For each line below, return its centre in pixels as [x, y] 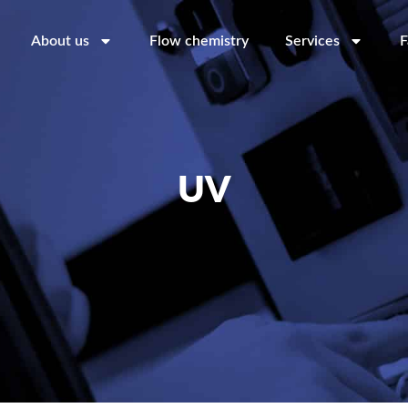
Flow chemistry [199, 41]
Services [312, 41]
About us [60, 41]
